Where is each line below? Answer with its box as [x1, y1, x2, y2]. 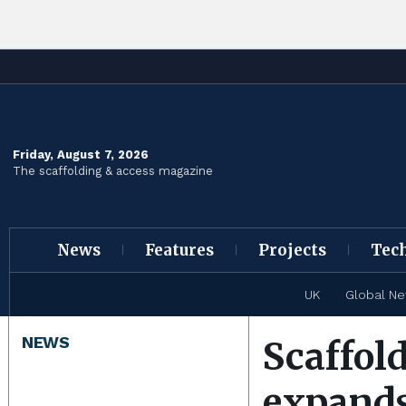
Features [144, 240, 214, 261]
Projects [257, 240, 326, 261]
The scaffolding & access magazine [13, 163, 213, 178]
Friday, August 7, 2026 [13, 147, 149, 161]
